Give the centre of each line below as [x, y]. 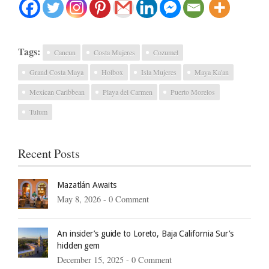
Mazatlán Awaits [87, 185]
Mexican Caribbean [57, 92]
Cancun [65, 52]
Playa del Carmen [128, 92]
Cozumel [166, 52]
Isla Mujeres [159, 72]
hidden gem [79, 245]
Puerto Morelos [193, 92]
